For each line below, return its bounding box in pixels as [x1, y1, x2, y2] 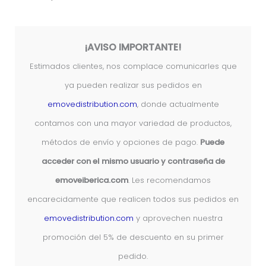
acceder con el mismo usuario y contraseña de [41, 156, 225, 167]
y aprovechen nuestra [133, 213, 223, 224]
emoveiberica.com [55, 175, 128, 186]
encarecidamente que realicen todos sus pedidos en [27, 194, 239, 205]
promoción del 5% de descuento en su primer [42, 232, 224, 243]
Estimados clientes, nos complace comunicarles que [29, 61, 237, 72]
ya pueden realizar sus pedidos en [64, 80, 202, 91]
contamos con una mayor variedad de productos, [34, 118, 232, 129]
